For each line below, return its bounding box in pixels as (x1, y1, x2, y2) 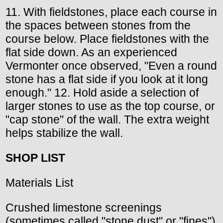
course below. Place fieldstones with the (5, 32, 209, 45)
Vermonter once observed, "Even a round (5, 59, 217, 72)
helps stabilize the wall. (5, 126, 123, 139)
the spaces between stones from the (5, 18, 191, 32)
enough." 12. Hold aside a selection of (5, 86, 199, 99)
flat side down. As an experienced (5, 45, 177, 59)
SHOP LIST (5, 151, 65, 164)
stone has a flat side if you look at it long (5, 72, 208, 86)
